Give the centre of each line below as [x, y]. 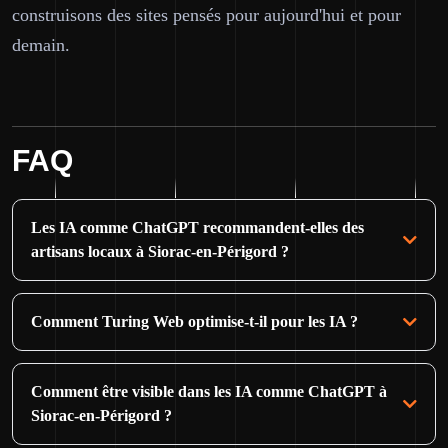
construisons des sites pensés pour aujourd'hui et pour [206, 15]
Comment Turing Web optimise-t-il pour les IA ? [194, 321]
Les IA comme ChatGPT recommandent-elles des [197, 227]
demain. [41, 45]
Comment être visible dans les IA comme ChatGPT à [209, 391]
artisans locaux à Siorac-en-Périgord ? [160, 251]
